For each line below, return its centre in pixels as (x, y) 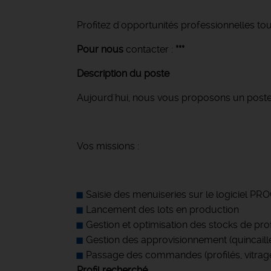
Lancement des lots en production (162, 210)
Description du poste (123, 73)
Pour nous (100, 49)
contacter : (149, 49)
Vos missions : (108, 146)
